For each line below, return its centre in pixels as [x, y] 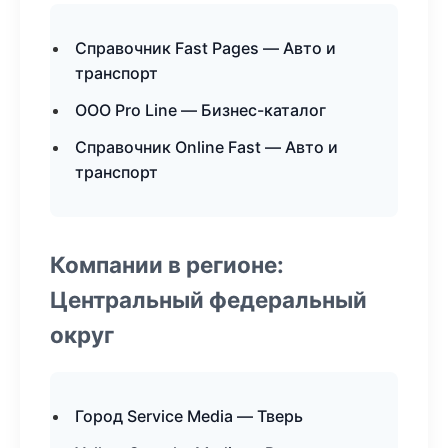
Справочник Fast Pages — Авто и [205, 48]
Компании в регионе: [167, 264]
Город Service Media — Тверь [189, 416]
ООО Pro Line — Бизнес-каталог [200, 110]
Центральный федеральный [208, 299]
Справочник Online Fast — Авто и [206, 147]
